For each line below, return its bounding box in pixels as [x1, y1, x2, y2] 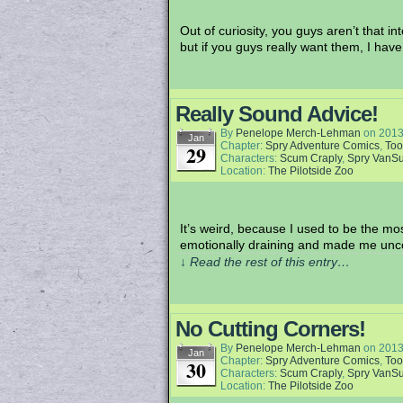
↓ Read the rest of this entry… [180, 255, 350, 269]
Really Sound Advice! [175, 102, 378, 126]
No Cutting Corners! [175, 317, 365, 341]
